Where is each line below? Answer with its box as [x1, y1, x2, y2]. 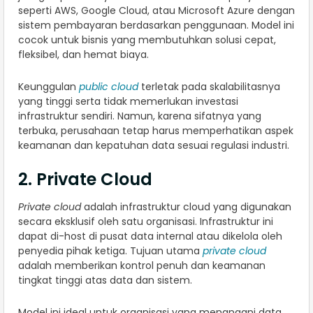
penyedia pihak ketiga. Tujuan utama [18, 244, 203, 259]
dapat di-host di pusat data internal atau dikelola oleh [18, 229, 282, 244]
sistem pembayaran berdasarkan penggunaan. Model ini [18, 18, 294, 33]
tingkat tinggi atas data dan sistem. [18, 273, 192, 288]
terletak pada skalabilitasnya [138, 80, 280, 94]
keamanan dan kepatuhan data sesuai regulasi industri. [18, 138, 289, 153]
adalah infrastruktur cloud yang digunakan [81, 200, 291, 214]
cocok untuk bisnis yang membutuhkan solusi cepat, [18, 33, 276, 48]
